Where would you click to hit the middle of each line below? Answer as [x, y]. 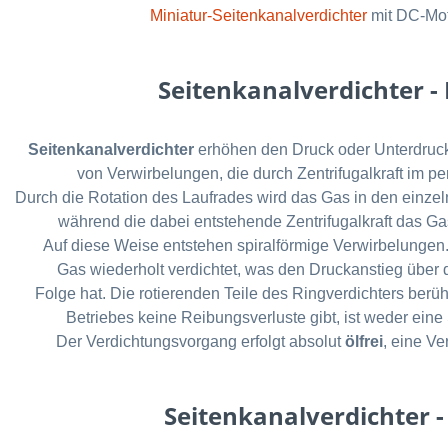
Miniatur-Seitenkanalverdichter [258, 15]
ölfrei [364, 341]
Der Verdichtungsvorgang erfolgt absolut [198, 341]
